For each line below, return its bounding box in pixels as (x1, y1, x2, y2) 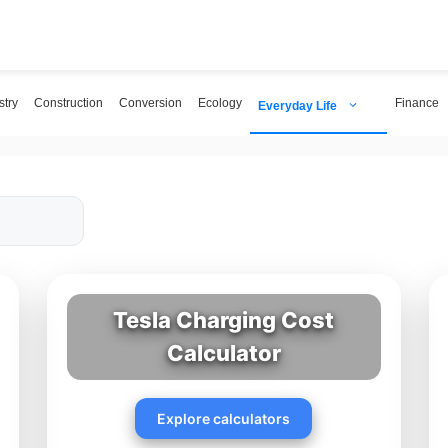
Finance (395, 96, 439, 110)
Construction (34, 96, 103, 110)
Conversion (119, 96, 182, 110)
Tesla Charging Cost (113, 307, 335, 333)
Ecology (198, 96, 242, 110)
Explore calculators (157, 410, 291, 427)
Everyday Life (258, 98, 337, 113)
